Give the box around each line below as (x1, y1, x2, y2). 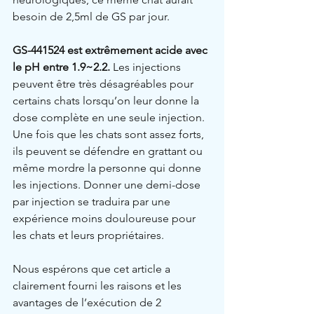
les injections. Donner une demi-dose (13, 177, 203, 191)
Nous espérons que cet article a (13, 261, 173, 275)
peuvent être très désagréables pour (13, 76, 196, 90)
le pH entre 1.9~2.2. (13, 60, 110, 74)
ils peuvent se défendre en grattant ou (13, 144, 205, 158)
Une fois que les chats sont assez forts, (13, 127, 207, 141)
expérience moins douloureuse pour (13, 211, 198, 225)
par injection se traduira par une (13, 194, 173, 208)
